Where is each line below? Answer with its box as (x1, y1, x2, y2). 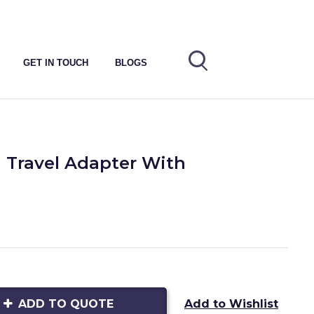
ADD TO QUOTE (18, 297, 114, 310)
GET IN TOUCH (23, 57, 89, 68)
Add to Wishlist (184, 297, 278, 310)
